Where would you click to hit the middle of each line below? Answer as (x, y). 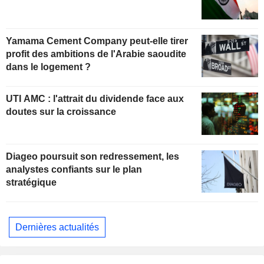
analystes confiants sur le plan (74, 170)
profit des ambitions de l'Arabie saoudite (96, 54)
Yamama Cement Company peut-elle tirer (97, 41)
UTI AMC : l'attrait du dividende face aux (95, 99)
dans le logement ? (48, 67)
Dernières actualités (57, 227)
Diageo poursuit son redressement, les (93, 157)
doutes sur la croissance (61, 112)
